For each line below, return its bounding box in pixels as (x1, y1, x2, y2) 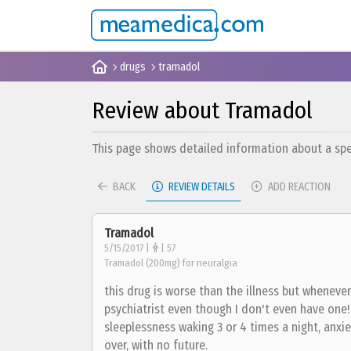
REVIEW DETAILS (166, 180, 235, 194)
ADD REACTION (266, 180, 331, 194)
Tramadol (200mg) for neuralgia (104, 257, 237, 269)
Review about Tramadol (92, 96, 313, 125)
